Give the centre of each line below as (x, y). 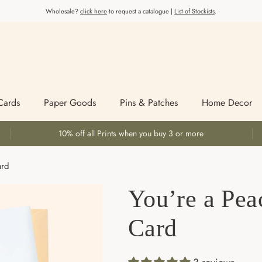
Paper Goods (70, 103)
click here (94, 11)
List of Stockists (194, 11)
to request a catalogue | (141, 11)
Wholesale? (63, 11)
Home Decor (227, 103)
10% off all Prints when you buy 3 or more (131, 134)
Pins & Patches (149, 103)
